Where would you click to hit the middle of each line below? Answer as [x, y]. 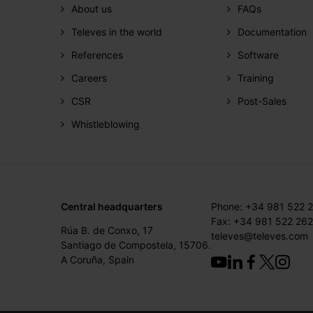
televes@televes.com [260, 236]
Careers [89, 78]
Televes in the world [117, 31]
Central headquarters [112, 207]
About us [92, 8]
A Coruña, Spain [97, 260]
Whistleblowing [105, 124]
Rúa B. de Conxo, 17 [107, 231]
